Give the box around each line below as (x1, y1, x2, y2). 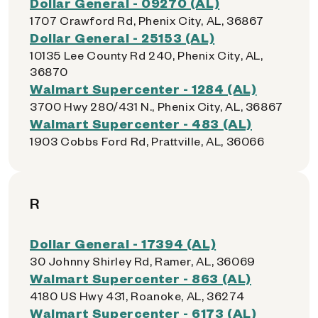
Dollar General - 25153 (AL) (30, 29, 215, 45)
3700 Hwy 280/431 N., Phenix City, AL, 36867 (30, 99, 283, 114)
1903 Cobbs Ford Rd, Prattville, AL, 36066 (30, 133, 265, 148)
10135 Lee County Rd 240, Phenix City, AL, (30, 48, 263, 62)
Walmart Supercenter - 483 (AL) (30, 115, 252, 131)
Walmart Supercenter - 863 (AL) (30, 270, 251, 286)
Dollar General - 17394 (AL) (30, 235, 216, 251)
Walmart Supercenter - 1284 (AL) (30, 80, 257, 97)
